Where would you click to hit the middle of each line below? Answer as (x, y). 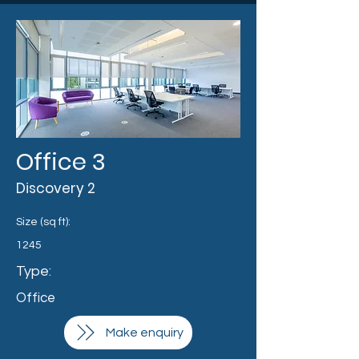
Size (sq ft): (43, 222)
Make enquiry (144, 333)
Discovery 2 (56, 188)
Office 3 (61, 162)
